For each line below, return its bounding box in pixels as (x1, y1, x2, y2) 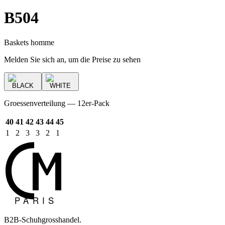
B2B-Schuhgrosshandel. (4, 215, 81, 224)
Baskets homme (4, 38, 54, 47)
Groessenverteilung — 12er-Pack (4, 98, 109, 107)
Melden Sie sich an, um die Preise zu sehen (4, 55, 141, 64)
